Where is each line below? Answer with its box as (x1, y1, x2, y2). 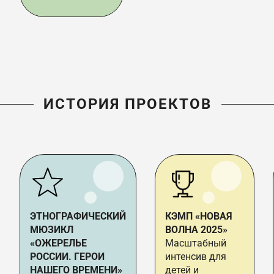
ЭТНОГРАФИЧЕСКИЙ (30, 210, 126, 223)
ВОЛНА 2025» (165, 224, 228, 236)
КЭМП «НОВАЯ (165, 210, 232, 223)
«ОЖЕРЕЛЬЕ (30, 237, 87, 250)
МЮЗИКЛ (30, 224, 73, 236)
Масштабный (165, 237, 226, 250)
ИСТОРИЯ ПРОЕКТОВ (43, 95, 212, 113)
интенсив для (165, 251, 226, 263)
